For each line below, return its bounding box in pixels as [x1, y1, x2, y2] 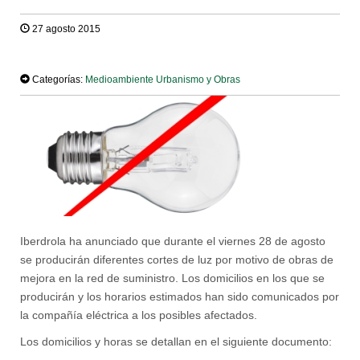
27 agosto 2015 [30, 23, 100, 35]
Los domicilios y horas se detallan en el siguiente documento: [20, 335, 332, 348]
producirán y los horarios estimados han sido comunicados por [20, 290, 339, 303]
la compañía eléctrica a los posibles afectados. [20, 309, 257, 321]
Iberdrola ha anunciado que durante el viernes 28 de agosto [20, 235, 325, 247]
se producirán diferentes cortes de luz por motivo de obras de [20, 253, 333, 266]
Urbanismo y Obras [156, 73, 240, 85]
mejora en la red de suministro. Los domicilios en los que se [20, 272, 325, 284]
